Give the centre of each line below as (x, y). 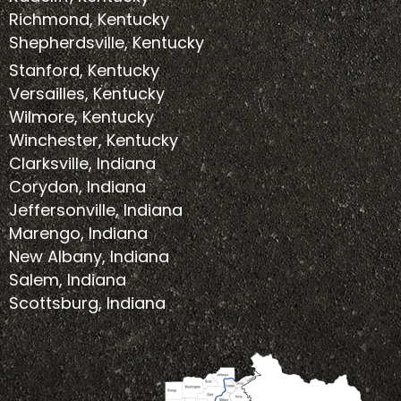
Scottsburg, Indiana (87, 303)
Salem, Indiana (68, 280)
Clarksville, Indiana (82, 164)
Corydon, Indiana (77, 187)
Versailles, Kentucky (87, 94)
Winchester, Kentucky (94, 141)
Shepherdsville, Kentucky (107, 43)
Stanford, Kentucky (84, 71)
